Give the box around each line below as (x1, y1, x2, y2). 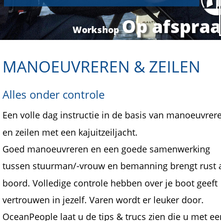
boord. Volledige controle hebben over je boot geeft (2, 177, 220, 189)
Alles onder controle (2, 87, 105, 102)
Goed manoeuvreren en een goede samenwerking (2, 143, 213, 155)
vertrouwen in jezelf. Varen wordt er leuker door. (2, 193, 206, 206)
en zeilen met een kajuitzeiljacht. (2, 126, 138, 138)
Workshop (73, 23, 122, 36)
